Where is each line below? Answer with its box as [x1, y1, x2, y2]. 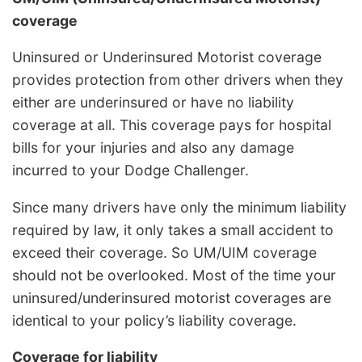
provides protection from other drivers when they [12, 71, 343, 89]
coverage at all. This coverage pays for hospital [12, 116, 331, 134]
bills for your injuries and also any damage [12, 139, 294, 157]
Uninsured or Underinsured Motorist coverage [12, 48, 322, 66]
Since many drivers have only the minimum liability [12, 198, 347, 216]
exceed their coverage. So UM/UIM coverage [12, 243, 317, 261]
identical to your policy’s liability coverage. [12, 311, 297, 329]
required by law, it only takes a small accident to [12, 221, 334, 238]
